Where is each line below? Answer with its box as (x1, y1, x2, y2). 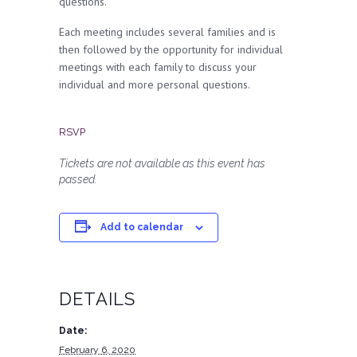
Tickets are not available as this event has (59, 157, 265, 170)
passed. (59, 173, 97, 186)
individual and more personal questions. (59, 77, 250, 92)
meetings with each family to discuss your (59, 60, 257, 74)
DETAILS (59, 288, 135, 309)
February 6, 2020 (59, 344, 135, 355)
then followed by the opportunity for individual (59, 42, 283, 57)
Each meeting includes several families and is (59, 25, 276, 39)
